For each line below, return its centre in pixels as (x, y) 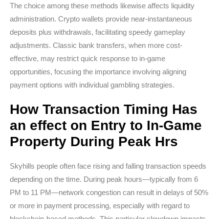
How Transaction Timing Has (104, 109)
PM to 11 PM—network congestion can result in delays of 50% (109, 192)
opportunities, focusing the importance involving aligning (98, 72)
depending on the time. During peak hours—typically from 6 (104, 179)
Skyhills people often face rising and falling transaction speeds (108, 166)
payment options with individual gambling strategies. (92, 85)
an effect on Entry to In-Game (106, 125)
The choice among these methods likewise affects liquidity (102, 6)
